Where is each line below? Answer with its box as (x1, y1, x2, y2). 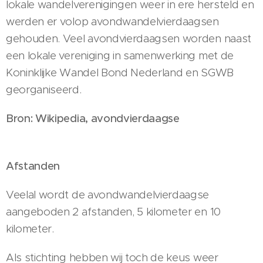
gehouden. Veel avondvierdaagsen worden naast (6, 32, 251, 45)
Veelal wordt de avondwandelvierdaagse (6, 188, 210, 201)
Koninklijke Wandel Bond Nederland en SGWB (6, 66, 234, 79)
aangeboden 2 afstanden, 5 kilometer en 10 (6, 205, 221, 218)
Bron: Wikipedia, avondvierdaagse (6, 112, 180, 125)
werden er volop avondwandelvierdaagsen (6, 15, 219, 28)
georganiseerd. (6, 83, 82, 96)
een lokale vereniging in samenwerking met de (6, 49, 234, 62)
